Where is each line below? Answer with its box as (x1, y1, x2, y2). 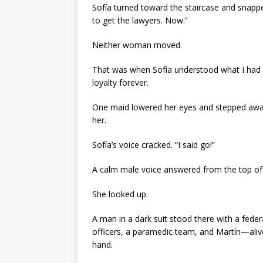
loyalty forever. (92, 76, 149, 88)
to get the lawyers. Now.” (92, 14, 188, 26)
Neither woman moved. (92, 39, 182, 50)
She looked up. (92, 188, 148, 200)
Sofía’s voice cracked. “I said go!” (92, 139, 215, 150)
